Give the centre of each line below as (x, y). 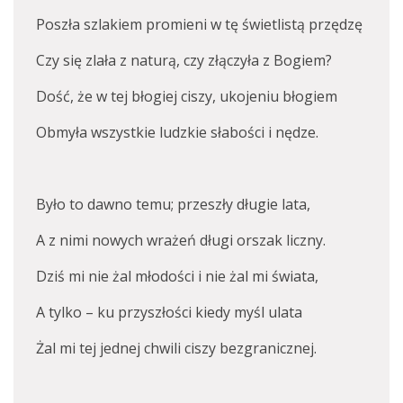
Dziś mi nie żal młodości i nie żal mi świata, (177, 276)
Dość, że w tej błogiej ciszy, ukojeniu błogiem (187, 96)
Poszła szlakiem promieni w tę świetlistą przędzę (199, 24)
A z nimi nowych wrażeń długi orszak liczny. (181, 240)
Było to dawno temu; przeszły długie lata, (173, 204)
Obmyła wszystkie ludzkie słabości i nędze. (177, 132)
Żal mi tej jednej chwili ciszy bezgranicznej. (176, 348)
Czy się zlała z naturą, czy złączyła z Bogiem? (184, 60)
